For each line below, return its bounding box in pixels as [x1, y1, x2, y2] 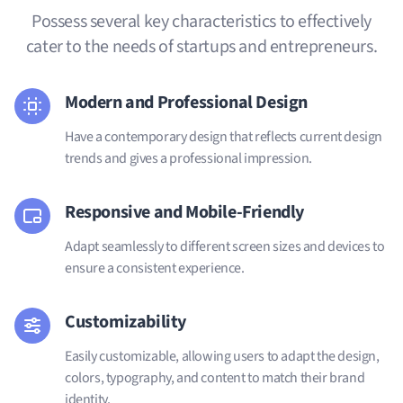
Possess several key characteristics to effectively [31, 8, 372, 34]
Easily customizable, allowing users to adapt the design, [65, 345, 380, 366]
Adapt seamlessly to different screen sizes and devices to [65, 236, 385, 256]
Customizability [65, 309, 186, 335]
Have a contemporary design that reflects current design [65, 126, 383, 147]
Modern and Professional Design [65, 89, 308, 115]
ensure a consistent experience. [65, 257, 245, 278]
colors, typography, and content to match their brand [65, 367, 365, 388]
